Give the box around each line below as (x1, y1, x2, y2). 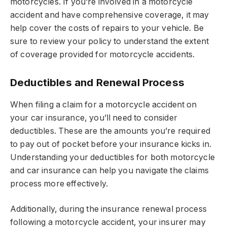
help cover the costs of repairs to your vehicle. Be (10, 23, 204, 33)
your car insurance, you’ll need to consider (10, 112, 177, 123)
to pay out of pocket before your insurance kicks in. (10, 139, 212, 149)
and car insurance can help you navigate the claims (10, 165, 209, 175)
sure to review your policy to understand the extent (10, 36, 209, 46)
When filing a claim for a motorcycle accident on (10, 99, 197, 109)
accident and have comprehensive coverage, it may (10, 10, 209, 20)
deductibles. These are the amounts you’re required (10, 126, 210, 136)
